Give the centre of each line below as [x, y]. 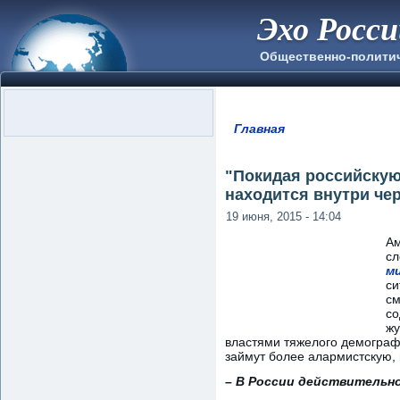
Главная [259, 129]
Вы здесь [271, 142]
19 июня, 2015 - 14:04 [283, 216]
